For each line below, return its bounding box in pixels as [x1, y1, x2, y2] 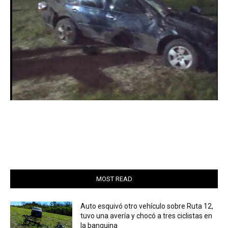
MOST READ [96, 175, 132, 183]
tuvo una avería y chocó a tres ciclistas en [80, 211, 213, 220]
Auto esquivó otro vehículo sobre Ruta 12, [80, 202, 214, 210]
